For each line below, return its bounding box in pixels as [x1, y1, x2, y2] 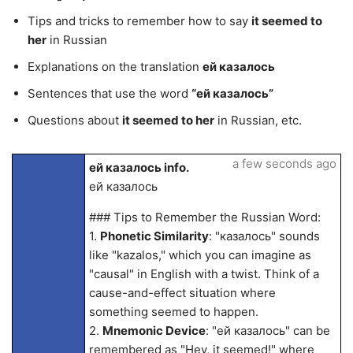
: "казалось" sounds [208, 229, 320, 243]
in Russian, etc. [214, 113, 302, 128]
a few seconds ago [232, 156, 336, 171]
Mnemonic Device [102, 323, 206, 338]
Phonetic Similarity [99, 229, 209, 243]
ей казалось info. [88, 160, 189, 175]
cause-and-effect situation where [88, 285, 276, 300]
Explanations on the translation [28, 59, 203, 74]
